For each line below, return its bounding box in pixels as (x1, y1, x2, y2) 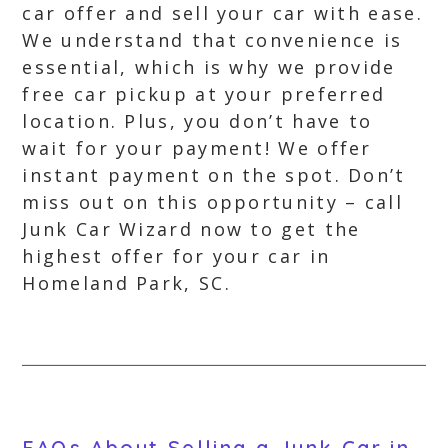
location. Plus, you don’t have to (22, 109, 373, 133)
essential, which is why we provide (22, 55, 396, 79)
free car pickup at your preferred (22, 82, 386, 106)
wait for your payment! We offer (22, 136, 372, 160)
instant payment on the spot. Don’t (22, 163, 406, 187)
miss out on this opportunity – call (22, 190, 403, 214)
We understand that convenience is (22, 28, 403, 52)
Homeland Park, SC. (22, 271, 231, 295)
